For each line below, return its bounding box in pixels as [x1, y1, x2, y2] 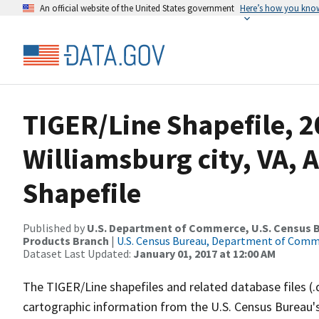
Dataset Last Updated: [23, 246, 133, 261]
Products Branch [23, 234, 109, 248]
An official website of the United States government [40, 2, 234, 14]
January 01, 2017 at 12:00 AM [133, 246, 276, 261]
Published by [23, 221, 87, 235]
